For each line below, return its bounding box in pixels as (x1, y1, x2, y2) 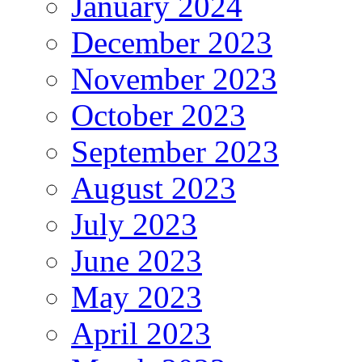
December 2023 (71, 25, 272, 61)
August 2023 (71, 170, 236, 206)
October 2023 (71, 98, 246, 133)
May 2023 (71, 280, 202, 315)
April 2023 (71, 316, 211, 351)
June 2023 (71, 243, 202, 279)
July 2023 (71, 207, 197, 242)
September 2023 (71, 134, 279, 170)
